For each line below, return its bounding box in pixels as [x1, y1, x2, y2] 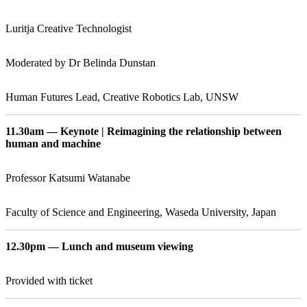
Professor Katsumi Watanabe [5, 171, 130, 184]
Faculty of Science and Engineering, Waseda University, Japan [5, 206, 276, 218]
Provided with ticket [5, 274, 93, 286]
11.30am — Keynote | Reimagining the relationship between [5, 125, 282, 137]
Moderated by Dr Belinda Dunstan [5, 56, 156, 69]
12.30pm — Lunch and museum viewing [5, 240, 193, 252]
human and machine [5, 137, 101, 149]
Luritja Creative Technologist [5, 22, 132, 34]
